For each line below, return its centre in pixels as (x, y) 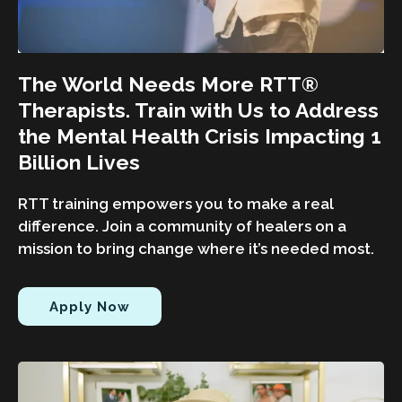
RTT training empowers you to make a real (176, 203)
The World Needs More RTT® (168, 83)
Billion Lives (79, 162)
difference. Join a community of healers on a (182, 226)
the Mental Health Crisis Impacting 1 (200, 135)
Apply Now (90, 306)
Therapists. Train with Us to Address (198, 109)
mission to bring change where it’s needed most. (196, 248)
